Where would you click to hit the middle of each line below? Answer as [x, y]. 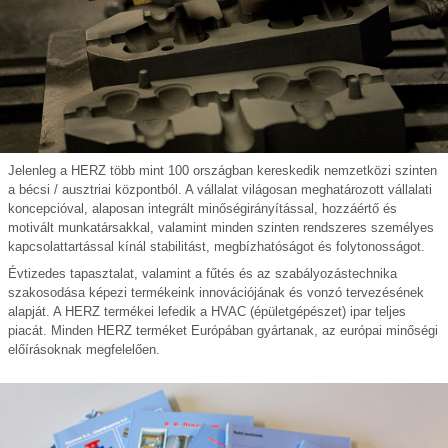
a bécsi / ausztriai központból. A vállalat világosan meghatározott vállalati [220, 189]
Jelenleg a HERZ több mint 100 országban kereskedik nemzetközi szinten [222, 170]
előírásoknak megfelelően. [84, 349]
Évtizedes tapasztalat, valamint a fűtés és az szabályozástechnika [202, 273]
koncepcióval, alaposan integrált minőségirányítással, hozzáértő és [202, 208]
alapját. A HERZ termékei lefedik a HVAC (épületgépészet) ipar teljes [207, 311]
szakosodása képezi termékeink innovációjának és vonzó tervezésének [216, 292]
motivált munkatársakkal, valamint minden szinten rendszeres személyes [221, 227]
